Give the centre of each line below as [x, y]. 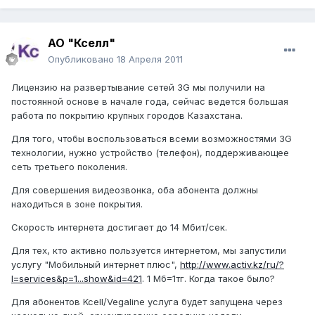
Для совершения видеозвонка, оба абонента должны [135, 190]
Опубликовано [82, 59]
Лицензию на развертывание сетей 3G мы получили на [138, 88]
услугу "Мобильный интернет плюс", [96, 265]
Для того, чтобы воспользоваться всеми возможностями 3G [152, 139]
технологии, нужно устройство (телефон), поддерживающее [150, 153]
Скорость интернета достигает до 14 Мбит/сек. [119, 227]
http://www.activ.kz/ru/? [232, 265]
